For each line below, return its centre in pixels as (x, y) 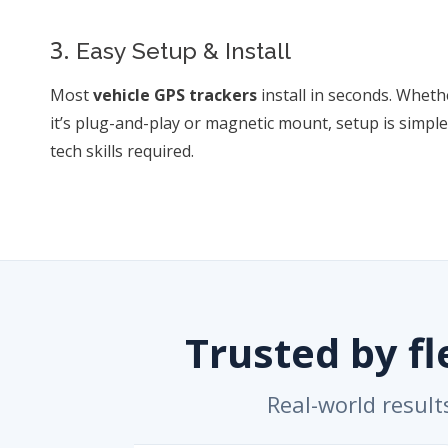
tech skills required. (122, 151)
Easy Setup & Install (180, 50)
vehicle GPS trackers (175, 95)
